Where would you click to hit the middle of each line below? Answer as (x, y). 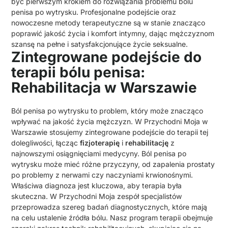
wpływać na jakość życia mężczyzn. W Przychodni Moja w (110, 122)
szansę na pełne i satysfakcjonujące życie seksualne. (100, 44)
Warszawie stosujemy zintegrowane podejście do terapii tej (110, 132)
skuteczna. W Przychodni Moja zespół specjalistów (97, 196)
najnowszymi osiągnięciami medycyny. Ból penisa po (99, 154)
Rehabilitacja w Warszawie (104, 88)
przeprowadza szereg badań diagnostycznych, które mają (109, 207)
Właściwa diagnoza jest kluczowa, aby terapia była (97, 186)
